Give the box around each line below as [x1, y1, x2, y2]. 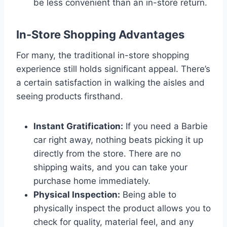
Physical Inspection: [33, 189, 120, 200]
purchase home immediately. [33, 175, 150, 186]
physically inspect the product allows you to [33, 203, 211, 213]
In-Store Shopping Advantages [16, 27, 184, 41]
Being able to [120, 189, 176, 200]
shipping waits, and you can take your [33, 162, 187, 172]
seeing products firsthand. [16, 91, 123, 101]
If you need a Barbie [123, 121, 208, 131]
